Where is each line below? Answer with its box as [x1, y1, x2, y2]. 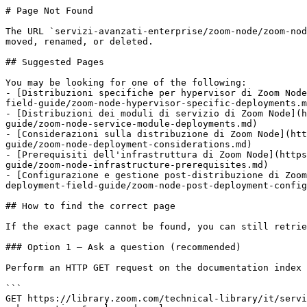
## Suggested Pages [5, 57, 104, 67]
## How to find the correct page [5, 201, 175, 211]
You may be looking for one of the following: [5, 77, 247, 88]
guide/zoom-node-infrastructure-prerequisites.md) [5, 160, 269, 170]
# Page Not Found [5, 5, 93, 16]
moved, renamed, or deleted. [5, 36, 153, 47]
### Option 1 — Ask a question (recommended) [5, 242, 241, 252]
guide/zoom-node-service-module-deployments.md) [5, 119, 258, 129]
